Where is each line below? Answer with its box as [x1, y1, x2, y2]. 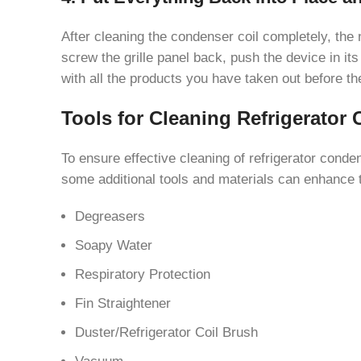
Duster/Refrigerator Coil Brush [75, 324, 258, 339]
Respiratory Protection [75, 266, 210, 281]
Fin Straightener [75, 295, 171, 310]
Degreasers [75, 208, 145, 223]
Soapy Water [75, 237, 152, 252]
